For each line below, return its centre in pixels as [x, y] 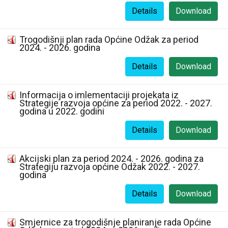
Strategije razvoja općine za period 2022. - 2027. [116, 103]
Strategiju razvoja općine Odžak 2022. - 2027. [110, 167]
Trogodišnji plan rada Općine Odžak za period [109, 39]
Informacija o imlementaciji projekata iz [99, 95]
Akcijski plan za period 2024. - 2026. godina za [111, 159]
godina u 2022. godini [62, 111]
